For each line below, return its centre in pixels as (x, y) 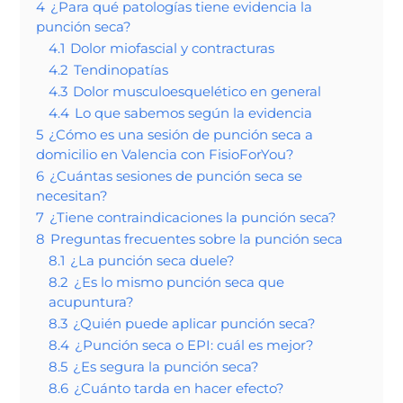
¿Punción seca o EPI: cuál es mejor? (195, 345)
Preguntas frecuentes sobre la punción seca (197, 238)
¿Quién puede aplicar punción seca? (195, 323)
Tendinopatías (121, 69)
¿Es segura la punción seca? (166, 366)
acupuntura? (92, 301)
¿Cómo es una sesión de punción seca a (181, 134)
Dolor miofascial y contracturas (173, 48)
